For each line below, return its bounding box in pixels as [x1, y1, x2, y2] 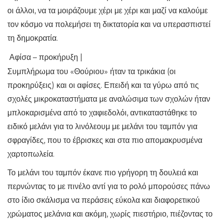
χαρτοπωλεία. [7, 149, 55, 159]
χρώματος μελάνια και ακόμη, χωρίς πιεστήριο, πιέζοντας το [7, 209, 213, 219]
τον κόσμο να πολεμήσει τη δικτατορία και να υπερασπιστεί [7, 20, 211, 29]
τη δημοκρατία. [7, 33, 58, 43]
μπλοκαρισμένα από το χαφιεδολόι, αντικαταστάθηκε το [7, 108, 197, 117]
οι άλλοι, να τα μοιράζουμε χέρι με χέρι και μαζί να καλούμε [7, 6, 208, 15]
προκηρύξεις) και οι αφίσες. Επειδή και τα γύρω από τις [7, 81, 199, 90]
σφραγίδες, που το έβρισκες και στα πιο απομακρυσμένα [7, 136, 202, 145]
